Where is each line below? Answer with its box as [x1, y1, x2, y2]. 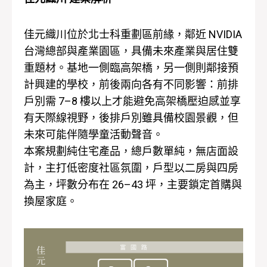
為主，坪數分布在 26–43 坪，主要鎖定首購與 [24, 178, 242, 191]
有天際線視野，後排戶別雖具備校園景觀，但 [24, 111, 238, 124]
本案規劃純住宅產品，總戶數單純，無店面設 [24, 144, 238, 157]
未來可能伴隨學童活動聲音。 [24, 128, 163, 141]
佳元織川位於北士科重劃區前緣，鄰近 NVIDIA [24, 27, 242, 41]
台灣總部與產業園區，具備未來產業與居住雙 [24, 44, 238, 57]
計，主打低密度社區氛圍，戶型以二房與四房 [24, 161, 238, 174]
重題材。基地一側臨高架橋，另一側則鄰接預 [24, 61, 238, 74]
